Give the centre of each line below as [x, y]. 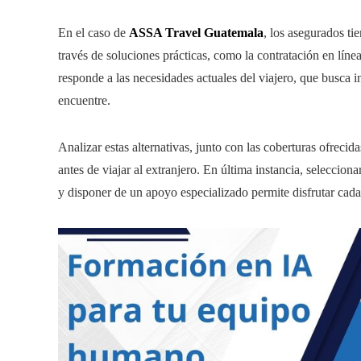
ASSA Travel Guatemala [196, 33]
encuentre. [84, 101]
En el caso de [93, 33]
